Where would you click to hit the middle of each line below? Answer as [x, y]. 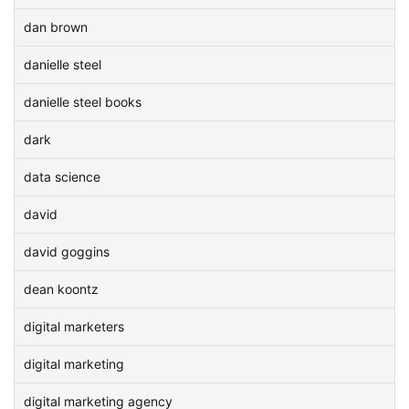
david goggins [67, 252]
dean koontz [61, 289]
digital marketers [74, 326]
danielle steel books [83, 102]
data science [62, 177]
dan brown [56, 27]
